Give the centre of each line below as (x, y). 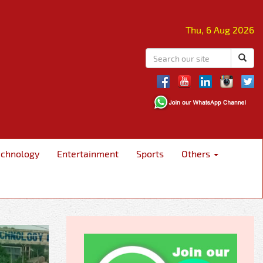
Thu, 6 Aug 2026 (220, 30)
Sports (150, 154)
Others (197, 154)
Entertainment (88, 154)
